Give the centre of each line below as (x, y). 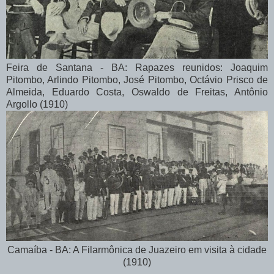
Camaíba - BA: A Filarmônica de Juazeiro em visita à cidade (137, 250)
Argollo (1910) (38, 105)
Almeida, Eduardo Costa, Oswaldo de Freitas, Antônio (137, 92)
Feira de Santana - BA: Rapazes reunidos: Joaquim (137, 68)
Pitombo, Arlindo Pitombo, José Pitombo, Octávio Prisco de (137, 80)
